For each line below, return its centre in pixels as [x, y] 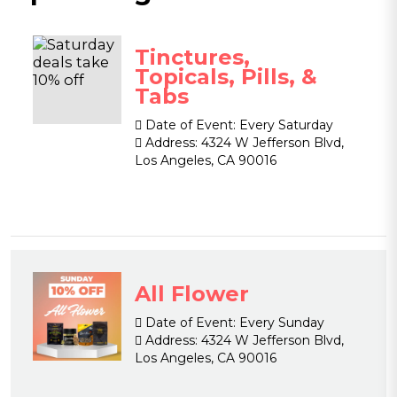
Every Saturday [284, 125]
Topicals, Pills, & [226, 77]
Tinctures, [192, 57]
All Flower [192, 294]
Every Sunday [280, 323]
